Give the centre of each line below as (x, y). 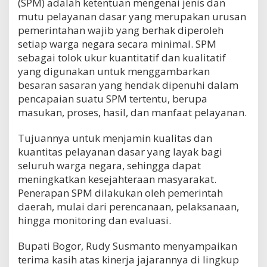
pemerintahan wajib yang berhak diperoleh (121, 30)
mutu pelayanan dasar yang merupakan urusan (132, 16)
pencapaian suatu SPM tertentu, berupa (113, 98)
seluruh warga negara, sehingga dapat (109, 165)
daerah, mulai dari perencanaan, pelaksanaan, (128, 206)
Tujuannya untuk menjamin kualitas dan (115, 138)
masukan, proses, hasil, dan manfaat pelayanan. (132, 112)
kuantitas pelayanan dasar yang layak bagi (120, 151)
